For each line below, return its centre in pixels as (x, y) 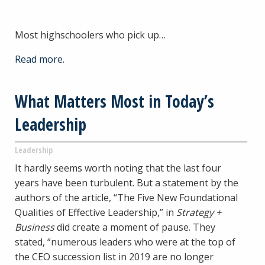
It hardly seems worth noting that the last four (118, 168)
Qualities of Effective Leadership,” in (96, 212)
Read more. (40, 59)
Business (35, 227)
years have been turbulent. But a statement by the (127, 182)
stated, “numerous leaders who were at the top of (125, 242)
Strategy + (199, 212)
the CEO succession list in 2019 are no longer (114, 256)
